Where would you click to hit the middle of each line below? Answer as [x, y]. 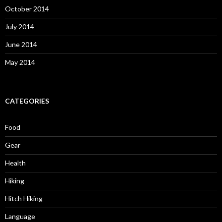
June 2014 [21, 44]
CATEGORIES [27, 101]
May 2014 [20, 62]
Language [20, 216]
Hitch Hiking [24, 198]
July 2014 [20, 27]
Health [15, 163]
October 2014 [27, 9]
